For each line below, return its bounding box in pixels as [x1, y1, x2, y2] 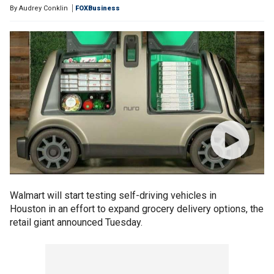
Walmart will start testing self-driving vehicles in [10, 190, 217, 201]
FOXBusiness [75, 4, 120, 12]
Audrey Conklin [19, 4, 68, 12]
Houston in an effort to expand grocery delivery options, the [10, 203, 264, 215]
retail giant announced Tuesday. [10, 217, 143, 228]
